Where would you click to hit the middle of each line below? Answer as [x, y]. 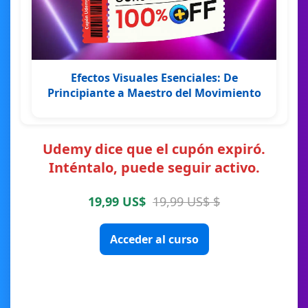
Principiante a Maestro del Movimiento [154, 92]
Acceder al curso [154, 239]
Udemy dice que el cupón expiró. [154, 148]
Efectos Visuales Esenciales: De [154, 77]
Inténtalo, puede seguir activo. [154, 167]
